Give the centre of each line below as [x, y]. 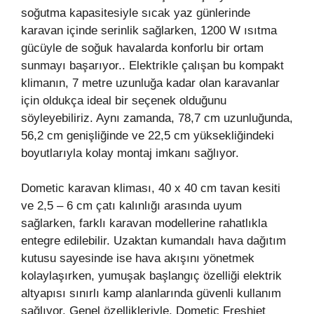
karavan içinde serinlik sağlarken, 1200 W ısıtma [149, 30]
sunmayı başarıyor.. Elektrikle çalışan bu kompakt [152, 65]
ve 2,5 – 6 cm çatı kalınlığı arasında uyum [131, 206]
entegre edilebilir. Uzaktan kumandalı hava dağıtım [153, 241]
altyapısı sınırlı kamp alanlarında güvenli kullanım [151, 294]
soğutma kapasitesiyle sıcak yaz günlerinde [136, 13]
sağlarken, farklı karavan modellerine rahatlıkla [144, 224]
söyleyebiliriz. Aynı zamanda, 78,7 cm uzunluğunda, [157, 118]
